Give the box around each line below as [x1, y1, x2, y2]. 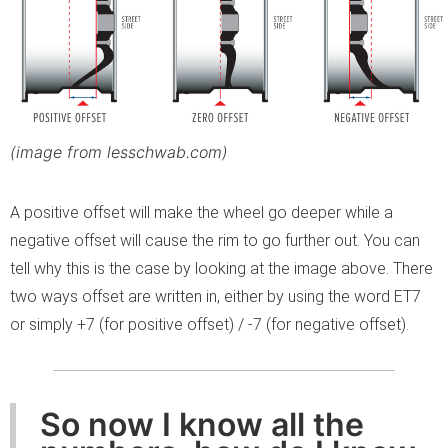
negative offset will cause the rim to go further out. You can [10, 231, 420, 251]
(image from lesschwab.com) [10, 142, 228, 163]
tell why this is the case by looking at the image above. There [10, 259, 433, 279]
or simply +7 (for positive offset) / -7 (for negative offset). [10, 315, 409, 335]
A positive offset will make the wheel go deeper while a [10, 203, 393, 223]
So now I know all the [40, 405, 364, 445]
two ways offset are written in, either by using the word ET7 [10, 287, 421, 307]
